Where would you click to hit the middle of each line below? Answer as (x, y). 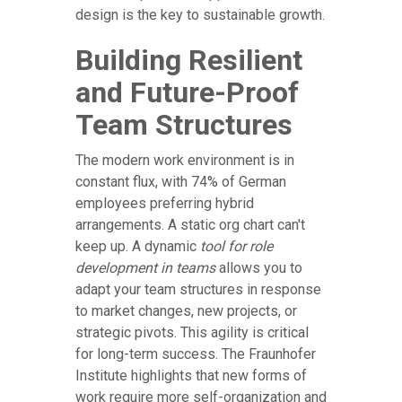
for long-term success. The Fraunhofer (196, 354)
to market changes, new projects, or (186, 310)
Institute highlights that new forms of (191, 375)
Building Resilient (189, 60)
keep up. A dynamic (138, 246)
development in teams (145, 267)
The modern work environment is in (185, 160)
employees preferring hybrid (165, 203)
